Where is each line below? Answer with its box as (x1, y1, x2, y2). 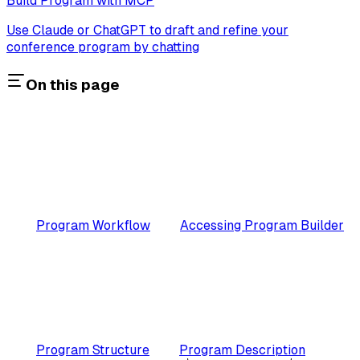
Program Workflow (36, 217, 150, 233)
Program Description (179, 342, 305, 358)
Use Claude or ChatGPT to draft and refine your (6, 22, 288, 39)
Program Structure (36, 342, 149, 358)
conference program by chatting (6, 39, 199, 55)
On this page (26, 76, 120, 93)
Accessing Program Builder (180, 217, 344, 233)
